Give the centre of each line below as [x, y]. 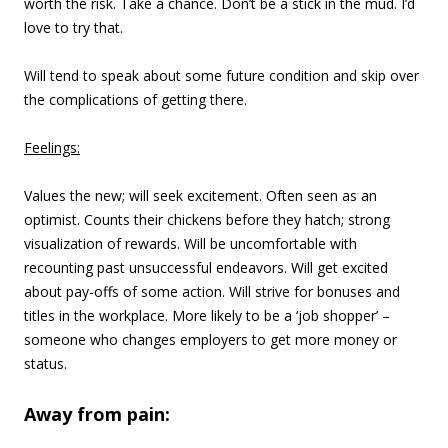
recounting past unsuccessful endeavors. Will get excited [206, 267]
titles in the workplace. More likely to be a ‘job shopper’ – [207, 315]
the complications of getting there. [135, 99]
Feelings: [52, 147]
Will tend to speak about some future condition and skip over [221, 75]
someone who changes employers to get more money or [210, 339]
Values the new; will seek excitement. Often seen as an [200, 195]
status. [45, 363]
